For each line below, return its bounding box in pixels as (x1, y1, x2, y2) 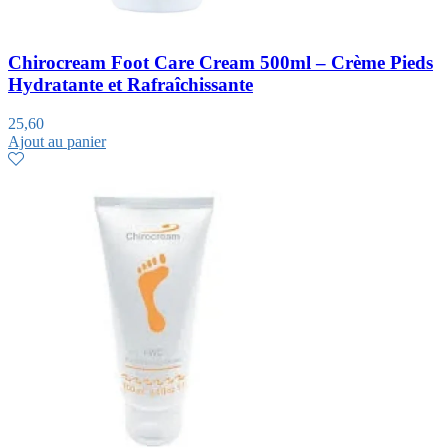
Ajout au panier (8, 132, 106, 150)
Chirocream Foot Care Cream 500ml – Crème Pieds (8, 51, 433, 73)
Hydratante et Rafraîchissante (8, 73, 253, 95)
